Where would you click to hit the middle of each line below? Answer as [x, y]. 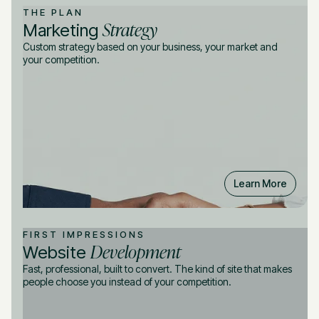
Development [136, 251]
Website [57, 252]
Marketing [63, 30]
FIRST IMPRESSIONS [84, 234]
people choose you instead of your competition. [127, 281]
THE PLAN [53, 12]
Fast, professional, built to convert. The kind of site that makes [157, 268]
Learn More [260, 183]
